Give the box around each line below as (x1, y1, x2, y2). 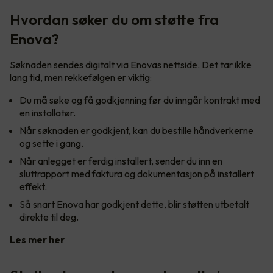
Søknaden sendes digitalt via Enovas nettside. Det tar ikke (10, 58, 252, 71)
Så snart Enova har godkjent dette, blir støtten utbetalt (19, 197, 249, 210)
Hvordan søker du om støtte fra (10, 10, 219, 29)
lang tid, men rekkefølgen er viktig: (10, 71, 152, 83)
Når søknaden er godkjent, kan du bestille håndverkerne (19, 124, 253, 136)
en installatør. (19, 106, 77, 119)
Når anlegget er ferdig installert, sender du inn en (19, 154, 222, 167)
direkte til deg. (19, 210, 79, 223)
